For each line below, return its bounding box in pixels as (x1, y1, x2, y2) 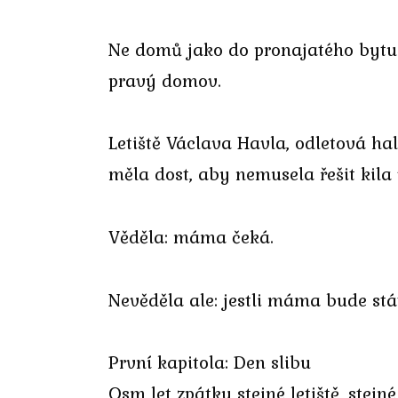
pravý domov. (108, 66, 221, 94)
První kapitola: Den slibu (108, 348, 311, 377)
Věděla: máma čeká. (108, 223, 274, 251)
